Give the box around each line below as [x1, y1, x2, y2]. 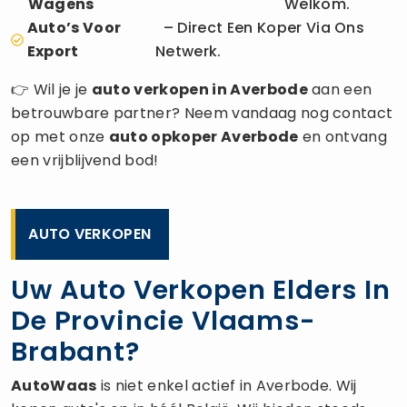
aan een [307, 78, 372, 100]
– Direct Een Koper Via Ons [155, 16, 365, 38]
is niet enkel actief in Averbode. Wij [96, 374, 357, 396]
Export [26, 40, 79, 62]
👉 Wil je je [11, 78, 92, 100]
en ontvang [298, 125, 388, 147]
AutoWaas [11, 374, 97, 396]
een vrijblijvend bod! [11, 149, 159, 171]
